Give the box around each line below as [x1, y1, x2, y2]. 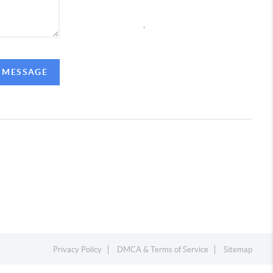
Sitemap [224, 245, 253, 255]
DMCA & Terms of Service [117, 245, 209, 255]
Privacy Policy [53, 245, 102, 255]
